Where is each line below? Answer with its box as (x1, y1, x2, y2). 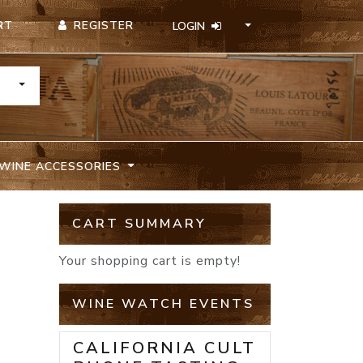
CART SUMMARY (72, 215, 207, 233)
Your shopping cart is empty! (59, 252, 241, 271)
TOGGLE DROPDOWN (17, 76, 135, 92)
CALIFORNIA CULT (73, 337, 256, 360)
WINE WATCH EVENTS (72, 295, 254, 314)
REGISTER (74, 18, 135, 33)
